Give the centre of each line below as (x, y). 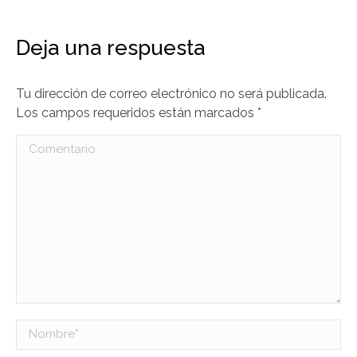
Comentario (51, 144)
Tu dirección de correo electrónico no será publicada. (171, 93)
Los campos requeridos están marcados (137, 112)
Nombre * (44, 329)
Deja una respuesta (110, 47)
